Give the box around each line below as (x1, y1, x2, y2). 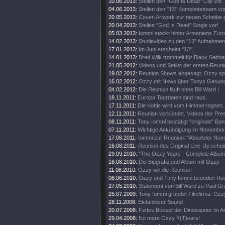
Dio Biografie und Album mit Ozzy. (139, 159, 220, 165)
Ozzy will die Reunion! (138, 167, 192, 173)
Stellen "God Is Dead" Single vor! (139, 22, 218, 28)
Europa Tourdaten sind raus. (138, 94, 207, 100)
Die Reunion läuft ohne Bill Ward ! (139, 86, 219, 92)
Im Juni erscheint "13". (139, 46, 193, 52)
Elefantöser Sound (138, 199, 183, 205)
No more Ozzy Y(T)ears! (139, 215, 200, 221)
